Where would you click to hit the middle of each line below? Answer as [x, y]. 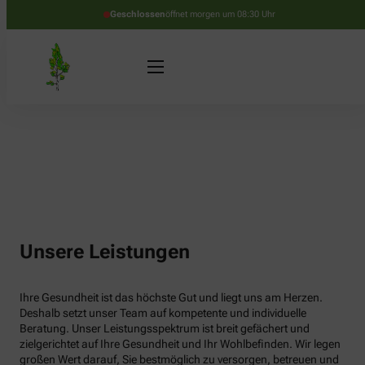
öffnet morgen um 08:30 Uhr [220, 14]
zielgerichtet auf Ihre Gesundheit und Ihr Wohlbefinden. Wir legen [180, 343]
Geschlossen [137, 14]
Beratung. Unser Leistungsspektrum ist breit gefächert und [165, 328]
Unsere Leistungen [105, 251]
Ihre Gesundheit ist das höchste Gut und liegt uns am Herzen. [171, 297]
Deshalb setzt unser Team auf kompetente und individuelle [163, 312]
